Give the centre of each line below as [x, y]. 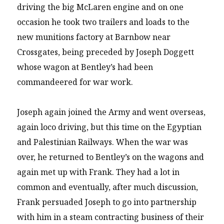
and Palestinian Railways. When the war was [103, 142]
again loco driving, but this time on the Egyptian [109, 127]
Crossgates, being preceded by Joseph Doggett [106, 52]
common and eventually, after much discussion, [108, 187]
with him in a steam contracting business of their [111, 217]
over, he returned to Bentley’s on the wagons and [111, 157]
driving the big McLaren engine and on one [100, 7]
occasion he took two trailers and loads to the [103, 22]
